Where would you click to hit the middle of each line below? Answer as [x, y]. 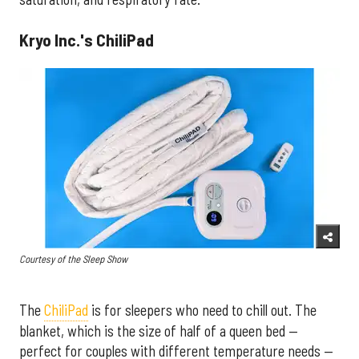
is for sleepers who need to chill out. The [202, 310]
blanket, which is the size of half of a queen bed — [159, 331]
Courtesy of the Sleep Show [73, 259]
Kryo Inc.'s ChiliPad [87, 39]
